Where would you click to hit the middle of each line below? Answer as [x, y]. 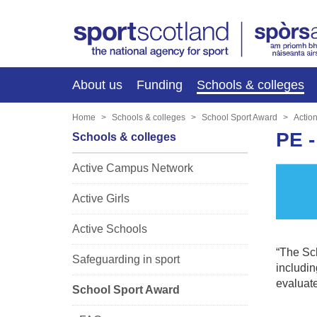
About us [97, 85]
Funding [160, 85]
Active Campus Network [133, 168]
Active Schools [110, 229]
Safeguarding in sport [126, 259]
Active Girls [101, 198]
